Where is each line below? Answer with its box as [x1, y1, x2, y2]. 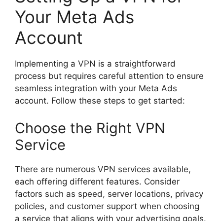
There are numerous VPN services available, [15, 164, 191, 174]
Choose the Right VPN [15, 119, 165, 137]
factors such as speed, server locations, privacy [15, 188, 203, 199]
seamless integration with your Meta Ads [15, 83, 177, 94]
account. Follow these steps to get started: [15, 96, 185, 106]
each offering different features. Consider [15, 176, 180, 186]
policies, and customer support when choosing [15, 201, 199, 211]
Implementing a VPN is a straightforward [15, 59, 176, 69]
